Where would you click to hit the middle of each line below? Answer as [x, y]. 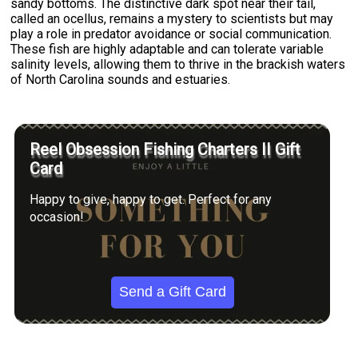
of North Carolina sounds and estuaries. [121, 80]
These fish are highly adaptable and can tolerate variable [167, 50]
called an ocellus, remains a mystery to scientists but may [172, 19]
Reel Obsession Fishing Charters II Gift [165, 150]
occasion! [57, 217]
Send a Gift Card [172, 292]
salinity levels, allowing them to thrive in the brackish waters [178, 65]
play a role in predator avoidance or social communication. [171, 34]
